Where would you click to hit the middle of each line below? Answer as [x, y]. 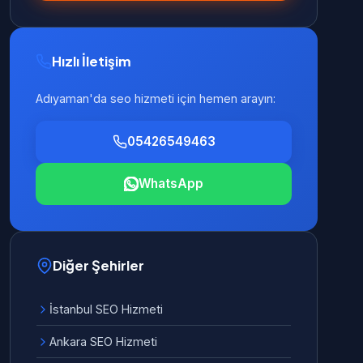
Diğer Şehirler [98, 265]
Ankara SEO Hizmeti [103, 342]
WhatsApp [171, 184]
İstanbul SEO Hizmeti [106, 309]
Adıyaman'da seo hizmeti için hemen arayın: [156, 98]
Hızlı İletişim [92, 61]
